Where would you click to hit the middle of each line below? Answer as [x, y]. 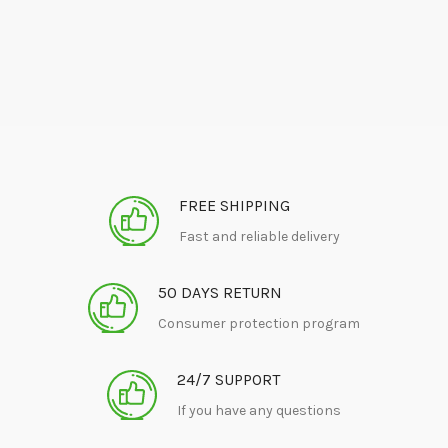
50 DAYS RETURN [220, 292]
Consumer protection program [259, 323]
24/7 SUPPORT [228, 379]
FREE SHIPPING [234, 205]
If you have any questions [259, 410]
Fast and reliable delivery [259, 236]
